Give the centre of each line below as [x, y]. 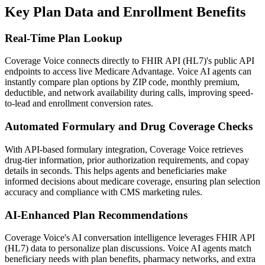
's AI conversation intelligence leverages [140, 238]
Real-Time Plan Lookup [64, 38]
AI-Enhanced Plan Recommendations [96, 215]
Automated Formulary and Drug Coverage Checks [129, 127]
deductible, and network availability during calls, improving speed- [129, 93]
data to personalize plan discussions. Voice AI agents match [140, 248]
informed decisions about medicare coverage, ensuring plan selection [132, 181]
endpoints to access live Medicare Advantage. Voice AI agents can [128, 72]
